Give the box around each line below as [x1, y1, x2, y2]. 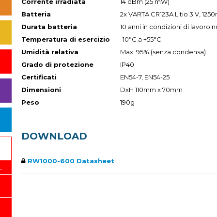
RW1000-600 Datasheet [28, 157, 114, 165]
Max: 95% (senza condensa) [120, 48, 206, 56]
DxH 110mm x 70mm [120, 86, 183, 93]
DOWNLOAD [21, 130, 87, 142]
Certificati [21, 73, 57, 81]
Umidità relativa [21, 48, 78, 56]
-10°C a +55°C [120, 35, 161, 43]
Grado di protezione [21, 61, 93, 68]
